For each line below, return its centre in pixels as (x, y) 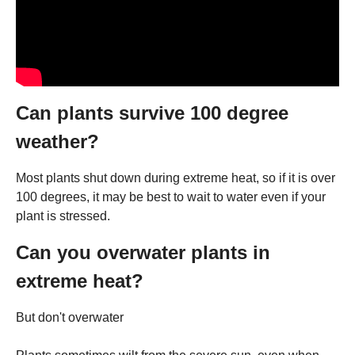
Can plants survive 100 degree (152, 113)
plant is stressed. (63, 216)
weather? (57, 141)
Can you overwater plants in (143, 252)
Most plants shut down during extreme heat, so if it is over (176, 177)
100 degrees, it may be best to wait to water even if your (171, 197)
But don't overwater (70, 317)
